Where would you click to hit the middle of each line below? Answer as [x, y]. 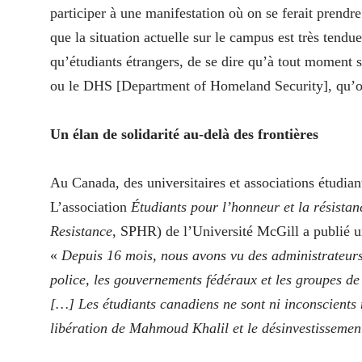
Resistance [81, 231]
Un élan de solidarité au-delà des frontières [184, 134]
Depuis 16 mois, [109, 255]
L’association [90, 206]
